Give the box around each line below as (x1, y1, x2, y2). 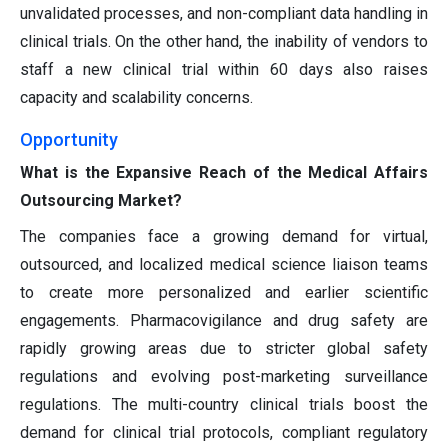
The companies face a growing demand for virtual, (20, 227, 428, 247)
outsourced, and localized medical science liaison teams (20, 255, 428, 275)
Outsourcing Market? (20, 191, 182, 211)
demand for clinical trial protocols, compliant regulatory (20, 423, 428, 443)
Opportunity (20, 129, 118, 151)
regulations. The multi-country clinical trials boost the (20, 395, 428, 415)
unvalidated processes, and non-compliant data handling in (20, 4, 428, 24)
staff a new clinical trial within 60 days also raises (20, 60, 428, 80)
